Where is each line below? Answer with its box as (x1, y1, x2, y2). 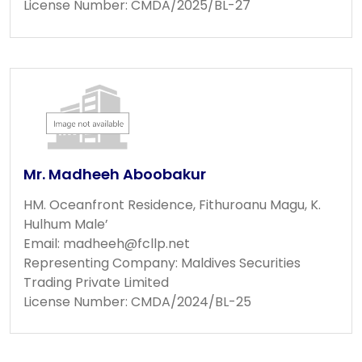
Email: (23, 234, 63, 253)
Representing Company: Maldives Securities (23, 253, 301, 272)
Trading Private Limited (23, 272, 169, 292)
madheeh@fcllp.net (63, 234, 190, 253)
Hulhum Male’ (23, 214, 108, 234)
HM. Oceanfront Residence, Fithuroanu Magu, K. (23, 195, 321, 214)
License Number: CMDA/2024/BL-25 (23, 292, 251, 311)
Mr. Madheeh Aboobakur (23, 163, 206, 184)
